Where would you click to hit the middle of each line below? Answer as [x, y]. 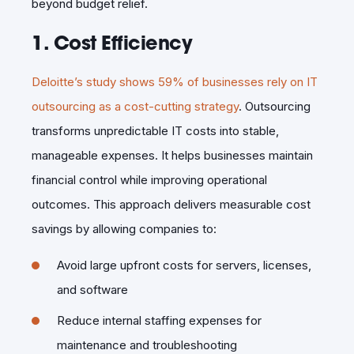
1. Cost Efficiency [112, 42]
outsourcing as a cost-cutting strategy [135, 106]
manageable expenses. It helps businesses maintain [172, 155]
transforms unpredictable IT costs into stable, [155, 130]
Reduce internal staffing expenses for [159, 320]
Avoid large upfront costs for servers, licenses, [184, 265]
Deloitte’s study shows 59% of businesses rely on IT [175, 81]
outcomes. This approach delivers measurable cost [171, 204]
